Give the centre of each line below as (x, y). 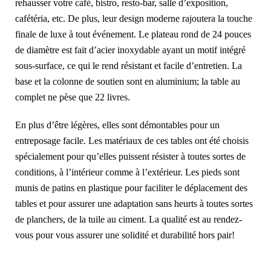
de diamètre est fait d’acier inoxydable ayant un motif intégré (130, 50)
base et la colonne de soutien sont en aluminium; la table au (128, 81)
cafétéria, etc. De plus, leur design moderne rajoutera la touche (134, 18)
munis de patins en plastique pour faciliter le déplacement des (131, 188)
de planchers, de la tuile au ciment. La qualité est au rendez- (129, 219)
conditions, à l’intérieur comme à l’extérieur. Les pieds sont (127, 172)
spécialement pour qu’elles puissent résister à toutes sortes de (130, 156)
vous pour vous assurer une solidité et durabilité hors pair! (125, 235)
